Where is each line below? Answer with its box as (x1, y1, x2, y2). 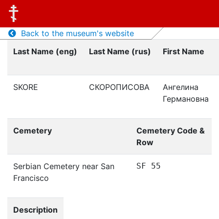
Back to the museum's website (16, 28, 134, 38)
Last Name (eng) (13, 46, 77, 56)
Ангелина (163, 82, 198, 92)
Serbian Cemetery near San (13, 161, 114, 171)
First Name (163, 46, 204, 56)
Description (13, 205, 58, 215)
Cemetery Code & (136, 126, 205, 135)
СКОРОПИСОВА (89, 82, 150, 92)
